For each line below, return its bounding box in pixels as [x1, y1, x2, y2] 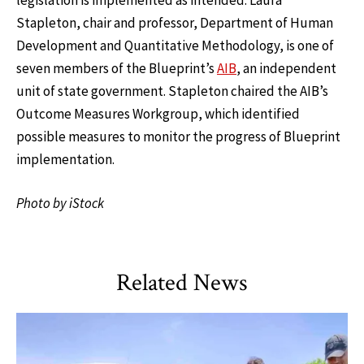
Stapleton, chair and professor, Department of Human [16, 14, 333, 32]
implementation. [16, 150, 115, 169]
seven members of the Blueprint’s [16, 59, 217, 78]
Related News [116, 266, 248, 299]
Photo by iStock [16, 193, 104, 212]
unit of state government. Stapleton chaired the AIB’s [16, 82, 328, 101]
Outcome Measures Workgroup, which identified [16, 105, 300, 123]
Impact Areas [149, 314, 225, 332]
